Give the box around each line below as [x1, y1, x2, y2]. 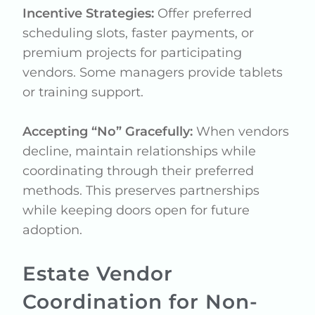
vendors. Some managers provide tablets [22, 65, 283, 80]
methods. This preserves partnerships [22, 183, 260, 198]
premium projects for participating [22, 45, 243, 60]
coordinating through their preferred [22, 163, 255, 179]
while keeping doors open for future [22, 202, 250, 218]
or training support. [22, 84, 144, 100]
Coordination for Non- [22, 290, 259, 314]
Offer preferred [154, 6, 252, 21]
